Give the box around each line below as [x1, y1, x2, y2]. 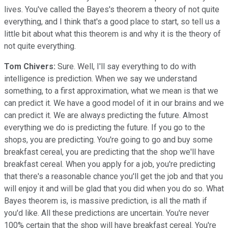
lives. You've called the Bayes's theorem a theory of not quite [4, 4, 219, 14]
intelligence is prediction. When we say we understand [4, 73, 197, 83]
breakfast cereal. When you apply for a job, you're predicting [4, 159, 215, 169]
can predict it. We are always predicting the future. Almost [4, 110, 208, 120]
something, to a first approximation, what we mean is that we [4, 85, 218, 96]
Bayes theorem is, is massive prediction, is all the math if [4, 195, 207, 206]
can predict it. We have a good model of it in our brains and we [4, 98, 224, 108]
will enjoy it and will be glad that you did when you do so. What [4, 183, 224, 193]
